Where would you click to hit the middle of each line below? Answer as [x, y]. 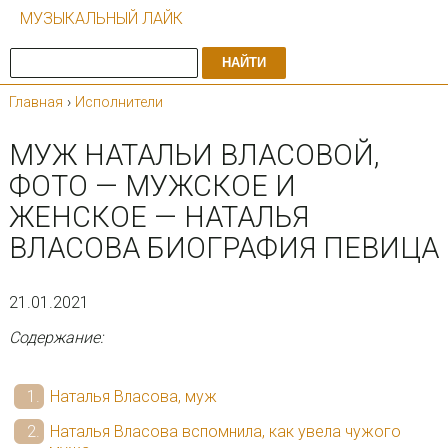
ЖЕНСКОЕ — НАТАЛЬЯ [158, 216]
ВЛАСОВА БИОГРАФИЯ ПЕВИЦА [223, 247]
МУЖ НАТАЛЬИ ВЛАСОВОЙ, [193, 154]
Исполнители [118, 102]
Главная [35, 102]
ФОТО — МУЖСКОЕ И [152, 185]
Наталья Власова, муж [133, 396]
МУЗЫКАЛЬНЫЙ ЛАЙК [101, 18]
